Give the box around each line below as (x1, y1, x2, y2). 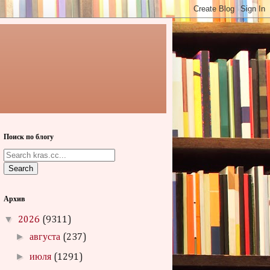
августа (30, 233, 63, 242)
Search (8, 164, 33, 173)
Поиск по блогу (4, 131, 54, 142)
